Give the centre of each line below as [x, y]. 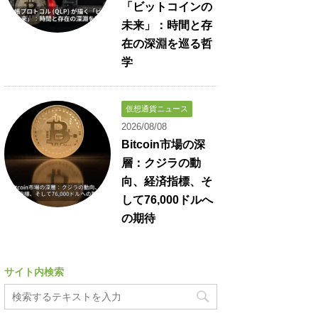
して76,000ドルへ [167, 200]
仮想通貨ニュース [157, 109]
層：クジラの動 [161, 163]
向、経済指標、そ [167, 182]
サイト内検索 [34, 272]
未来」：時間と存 [167, 26]
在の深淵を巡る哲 [167, 44]
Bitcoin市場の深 [163, 145]
